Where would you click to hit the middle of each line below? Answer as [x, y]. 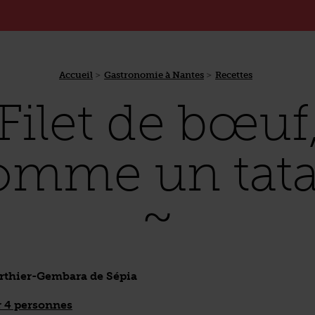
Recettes [234, 75]
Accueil [76, 75]
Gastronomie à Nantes [154, 75]
